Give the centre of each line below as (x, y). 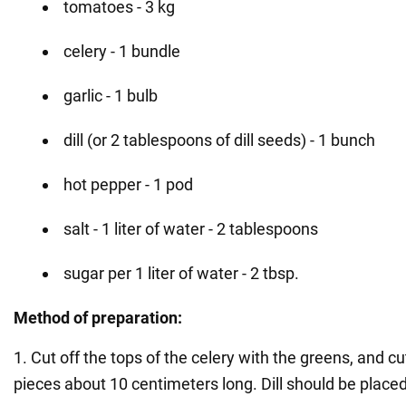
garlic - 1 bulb (111, 96)
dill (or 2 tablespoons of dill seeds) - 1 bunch (219, 140)
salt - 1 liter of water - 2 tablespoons (191, 229)
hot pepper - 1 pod (128, 185)
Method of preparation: (98, 318)
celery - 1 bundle (122, 52)
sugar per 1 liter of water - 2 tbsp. (181, 274)
